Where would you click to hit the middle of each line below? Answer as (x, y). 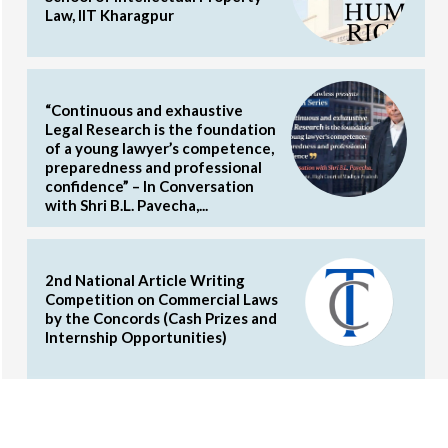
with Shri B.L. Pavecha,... (126, 204)
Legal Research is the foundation (160, 128)
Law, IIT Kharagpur (109, 15)
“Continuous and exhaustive (144, 109)
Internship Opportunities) (136, 336)
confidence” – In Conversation (149, 185)
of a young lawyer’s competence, (159, 147)
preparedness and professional (153, 166)
